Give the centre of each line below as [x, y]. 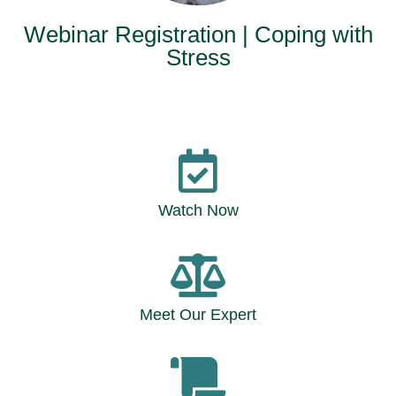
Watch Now [198, 210]
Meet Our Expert [198, 315]
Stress [198, 57]
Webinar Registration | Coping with [198, 34]
